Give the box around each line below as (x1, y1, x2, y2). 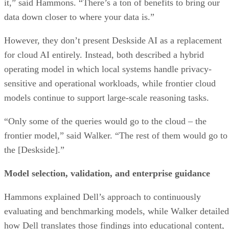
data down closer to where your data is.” (4, 11, 154, 22)
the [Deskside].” (4, 144, 64, 155)
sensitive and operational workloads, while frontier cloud (4, 78, 216, 88)
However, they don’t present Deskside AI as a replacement (4, 35, 222, 45)
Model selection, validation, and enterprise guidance (4, 168, 210, 178)
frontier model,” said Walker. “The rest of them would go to (4, 130, 227, 141)
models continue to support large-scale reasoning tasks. (4, 92, 209, 103)
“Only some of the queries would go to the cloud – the (4, 116, 207, 126)
